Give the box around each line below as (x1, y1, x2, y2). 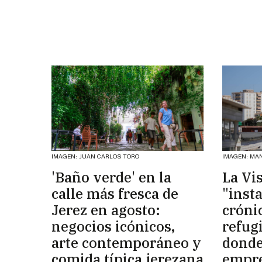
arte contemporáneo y (51, 233, 201, 253)
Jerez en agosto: (51, 201, 160, 220)
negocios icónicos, (51, 217, 175, 236)
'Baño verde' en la (51, 168, 171, 187)
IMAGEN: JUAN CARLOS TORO (51, 153, 139, 161)
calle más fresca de (51, 184, 178, 204)
